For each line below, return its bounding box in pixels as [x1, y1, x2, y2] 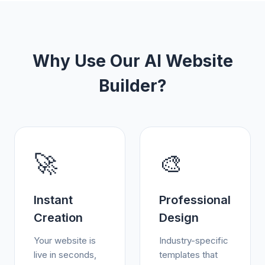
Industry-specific [159, 235, 228, 246]
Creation [34, 211, 83, 225]
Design [159, 211, 199, 225]
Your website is [34, 235, 96, 246]
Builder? [98, 76, 167, 96]
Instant [34, 193, 73, 207]
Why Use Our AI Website [32, 51, 233, 71]
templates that [159, 249, 218, 260]
